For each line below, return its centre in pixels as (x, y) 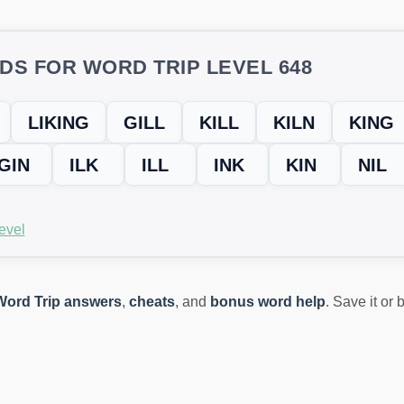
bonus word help (268, 301)
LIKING (58, 123)
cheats (152, 301)
